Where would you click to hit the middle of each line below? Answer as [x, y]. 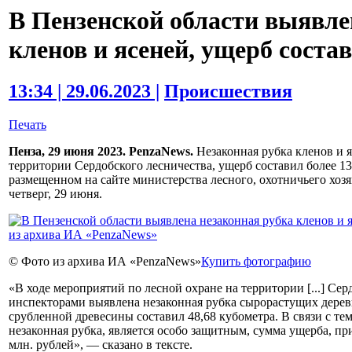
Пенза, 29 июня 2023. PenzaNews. [101, 152]
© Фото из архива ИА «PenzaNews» [105, 262]
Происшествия [228, 92]
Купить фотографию [256, 262]
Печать [27, 125]
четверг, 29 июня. [55, 194]
